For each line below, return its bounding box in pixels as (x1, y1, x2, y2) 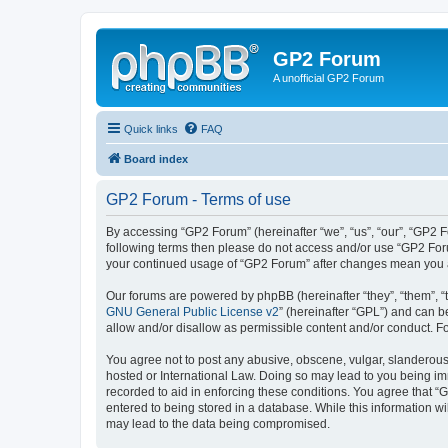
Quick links (124, 122, 178, 135)
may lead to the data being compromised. (106, 416, 330, 431)
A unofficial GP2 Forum (273, 72, 384, 84)
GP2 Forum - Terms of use (106, 190, 291, 208)
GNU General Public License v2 (106, 304, 279, 319)
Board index (124, 152, 188, 165)
